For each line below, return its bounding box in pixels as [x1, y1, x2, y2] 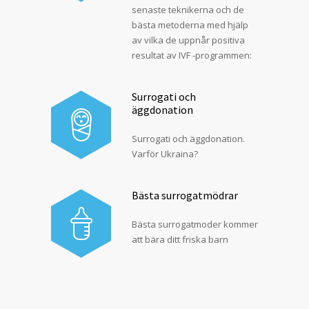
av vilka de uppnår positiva [132, 34, 245, 46]
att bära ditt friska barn [132, 233, 228, 246]
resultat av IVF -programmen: [132, 49, 252, 61]
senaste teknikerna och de [132, 3, 244, 16]
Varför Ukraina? [132, 148, 198, 160]
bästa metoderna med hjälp [132, 19, 248, 31]
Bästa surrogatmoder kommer [132, 218, 258, 230]
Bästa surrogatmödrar [132, 188, 238, 202]
